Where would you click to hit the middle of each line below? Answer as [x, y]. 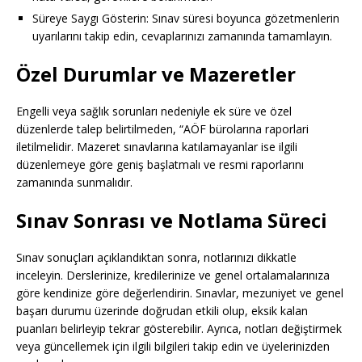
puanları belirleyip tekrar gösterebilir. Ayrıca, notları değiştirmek [179, 328]
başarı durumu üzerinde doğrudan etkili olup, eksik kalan [162, 310]
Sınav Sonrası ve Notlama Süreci [172, 220]
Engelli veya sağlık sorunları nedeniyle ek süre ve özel [154, 111]
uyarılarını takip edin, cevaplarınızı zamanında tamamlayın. [182, 36]
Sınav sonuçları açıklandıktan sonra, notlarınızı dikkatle [156, 257]
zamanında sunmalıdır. [74, 182]
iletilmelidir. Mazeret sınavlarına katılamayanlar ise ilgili [157, 146]
